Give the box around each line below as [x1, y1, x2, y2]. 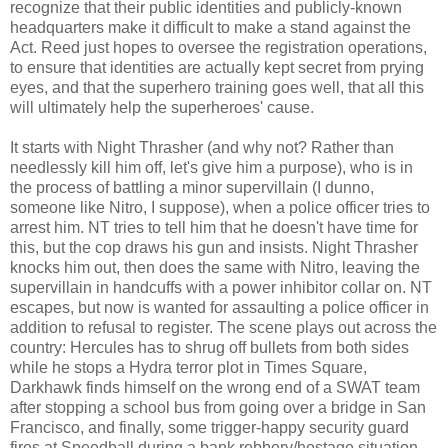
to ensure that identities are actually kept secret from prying [10, 58, 424, 76]
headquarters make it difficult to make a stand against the [10, 18, 411, 36]
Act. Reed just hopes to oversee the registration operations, [10, 38, 427, 56]
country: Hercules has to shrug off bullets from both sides [10, 338, 409, 356]
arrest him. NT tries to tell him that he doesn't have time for [10, 218, 418, 236]
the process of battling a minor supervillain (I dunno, [10, 178, 374, 196]
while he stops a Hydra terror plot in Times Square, [10, 358, 367, 376]
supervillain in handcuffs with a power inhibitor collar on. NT [10, 278, 432, 296]
